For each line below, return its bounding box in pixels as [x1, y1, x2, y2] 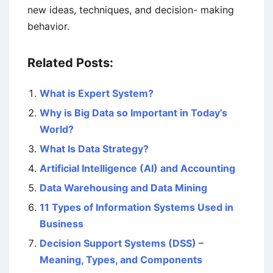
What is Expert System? [40, 87, 154, 99]
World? [40, 122, 74, 135]
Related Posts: [27, 55, 113, 70]
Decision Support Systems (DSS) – [40, 236, 204, 249]
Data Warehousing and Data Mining [40, 181, 207, 194]
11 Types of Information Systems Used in [40, 200, 233, 213]
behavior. [27, 19, 69, 32]
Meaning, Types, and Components [40, 253, 202, 266]
